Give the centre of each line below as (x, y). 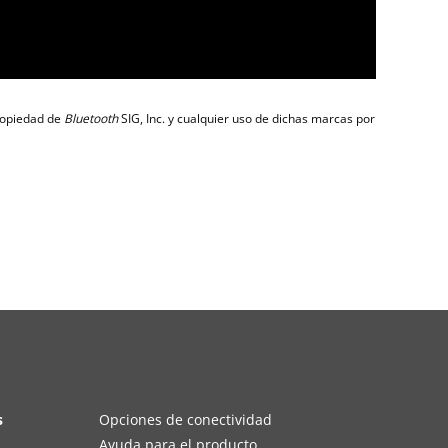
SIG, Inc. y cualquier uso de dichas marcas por (246, 118)
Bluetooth (91, 118)
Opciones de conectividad (186, 419)
